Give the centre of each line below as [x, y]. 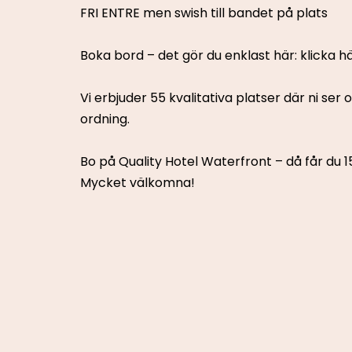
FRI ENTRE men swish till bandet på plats [204, 13]
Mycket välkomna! [137, 183]
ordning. [105, 119]
